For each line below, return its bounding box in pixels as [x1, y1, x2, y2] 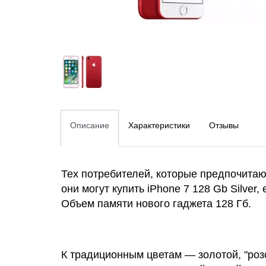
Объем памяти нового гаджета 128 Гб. [61, 198, 251, 210]
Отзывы [209, 121, 239, 130]
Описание [70, 121, 109, 130]
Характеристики [128, 121, 190, 130]
